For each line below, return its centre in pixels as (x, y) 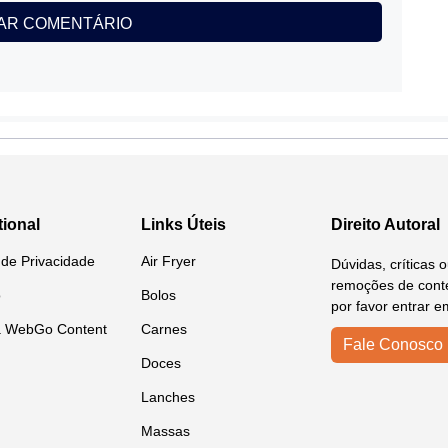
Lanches (168, 397)
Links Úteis (183, 224)
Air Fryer (168, 261)
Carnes (164, 329)
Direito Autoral (385, 224)
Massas (165, 431)
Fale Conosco (393, 344)
